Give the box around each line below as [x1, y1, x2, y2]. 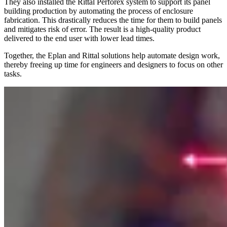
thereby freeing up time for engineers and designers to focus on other [4, 60, 223, 69]
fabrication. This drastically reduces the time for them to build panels [4, 16, 222, 25]
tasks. [4, 69, 22, 79]
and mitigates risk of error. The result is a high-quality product [4, 25, 201, 34]
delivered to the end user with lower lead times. [4, 34, 155, 43]
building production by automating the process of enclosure [4, 7, 193, 16]
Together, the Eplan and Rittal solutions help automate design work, [4, 51, 220, 60]
